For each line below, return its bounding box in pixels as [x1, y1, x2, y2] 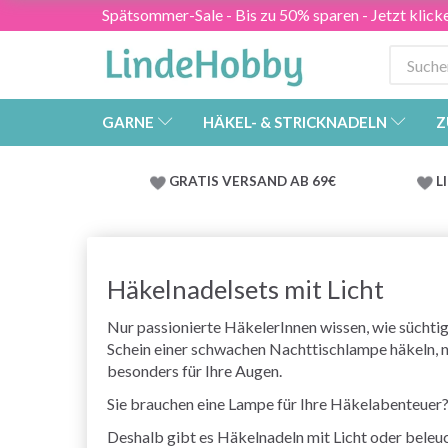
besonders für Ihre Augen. [107, 361, 282, 381]
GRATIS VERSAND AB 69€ [169, 173, 336, 190]
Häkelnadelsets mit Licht [107, 274, 384, 305]
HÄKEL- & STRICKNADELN [203, 113, 387, 132]
